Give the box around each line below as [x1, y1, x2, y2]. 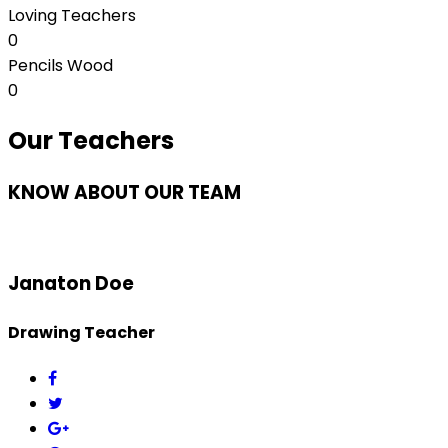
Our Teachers [8, 123, 174, 157]
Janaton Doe [8, 270, 134, 298]
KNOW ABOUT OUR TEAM [8, 178, 241, 206]
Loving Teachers [8, 4, 136, 28]
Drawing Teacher [8, 320, 155, 344]
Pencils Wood [8, 54, 113, 78]
